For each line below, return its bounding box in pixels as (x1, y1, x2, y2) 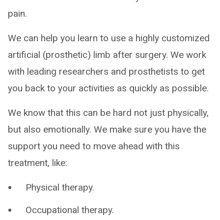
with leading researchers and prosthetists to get (8, 66, 205, 77)
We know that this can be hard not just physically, (8, 107, 209, 118)
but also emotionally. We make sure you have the (8, 124, 206, 135)
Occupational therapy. (26, 204, 114, 216)
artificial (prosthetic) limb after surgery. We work (8, 49, 206, 60)
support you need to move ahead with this (8, 140, 180, 152)
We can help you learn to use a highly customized (8, 32, 210, 44)
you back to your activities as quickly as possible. (8, 82, 209, 94)
